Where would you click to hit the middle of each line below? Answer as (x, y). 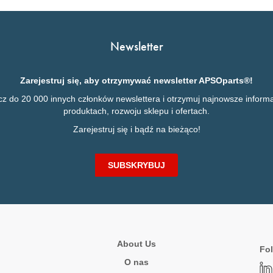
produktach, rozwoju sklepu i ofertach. (136, 111)
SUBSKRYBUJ (136, 165)
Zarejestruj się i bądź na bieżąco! (136, 129)
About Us (136, 244)
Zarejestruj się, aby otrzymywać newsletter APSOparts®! (136, 80)
